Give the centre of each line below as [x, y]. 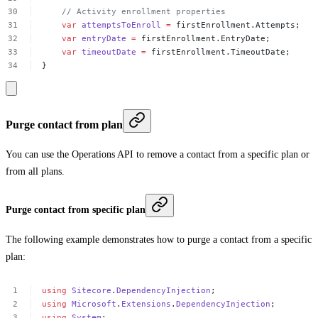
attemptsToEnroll [122, 24]
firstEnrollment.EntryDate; [206, 38]
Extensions [147, 303]
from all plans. [35, 172]
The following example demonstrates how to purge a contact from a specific [159, 240]
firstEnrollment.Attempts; [238, 24]
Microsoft [94, 303]
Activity [97, 11]
